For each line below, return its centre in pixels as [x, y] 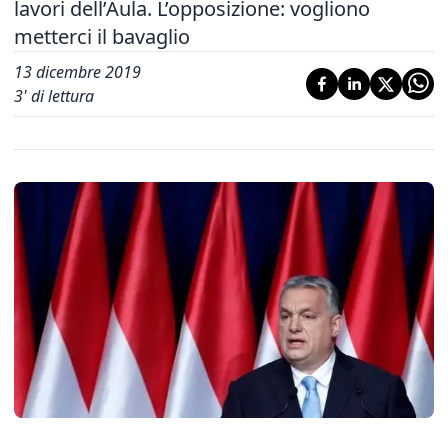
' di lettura [58, 96]
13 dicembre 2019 [77, 72]
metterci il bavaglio [102, 36]
